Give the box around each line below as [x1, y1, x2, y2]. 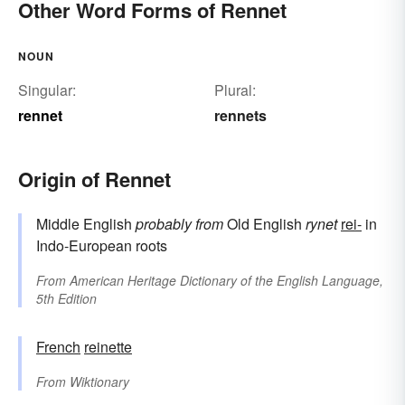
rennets [213, 105, 267, 127]
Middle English [36, 213, 136, 235]
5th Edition [36, 289, 97, 308]
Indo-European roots [36, 235, 167, 257]
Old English [223, 213, 306, 235]
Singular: [18, 80, 76, 101]
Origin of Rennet [18, 165, 171, 194]
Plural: [213, 80, 256, 101]
